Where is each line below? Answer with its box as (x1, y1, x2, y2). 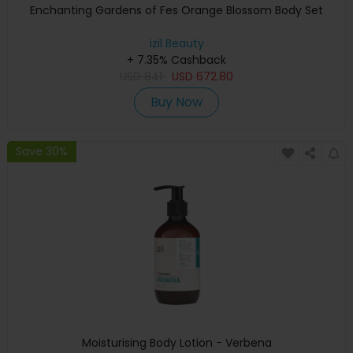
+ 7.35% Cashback (127, 51, 226, 68)
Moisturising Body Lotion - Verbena (81, 334, 272, 351)
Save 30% (16, 143, 68, 160)
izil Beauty (149, 35, 204, 51)
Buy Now (150, 92, 203, 111)
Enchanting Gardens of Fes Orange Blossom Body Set (30, 2, 323, 18)
